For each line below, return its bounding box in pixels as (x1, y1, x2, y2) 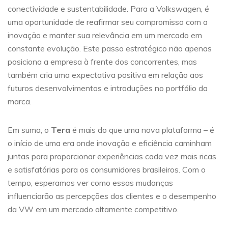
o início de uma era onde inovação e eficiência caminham (8, 138, 212, 149)
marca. (8, 96, 32, 107)
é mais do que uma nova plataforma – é (70, 125, 214, 135)
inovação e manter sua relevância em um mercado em (8, 30, 202, 41)
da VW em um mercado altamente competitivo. (8, 204, 179, 215)
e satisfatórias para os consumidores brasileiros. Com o (8, 164, 206, 175)
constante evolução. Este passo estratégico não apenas (8, 43, 212, 54)
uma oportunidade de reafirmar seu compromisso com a (8, 17, 208, 27)
